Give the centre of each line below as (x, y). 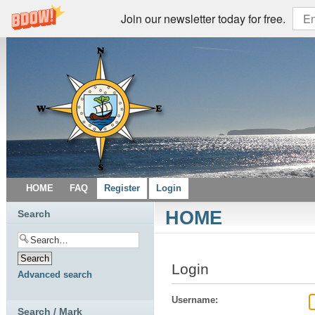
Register (122, 188)
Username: (195, 300)
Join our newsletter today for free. (203, 18)
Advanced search (55, 275)
